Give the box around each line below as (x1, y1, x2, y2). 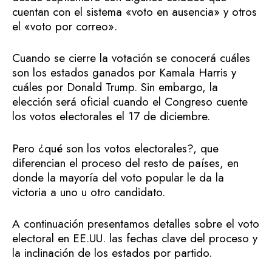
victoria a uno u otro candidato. (12, 183, 165, 200)
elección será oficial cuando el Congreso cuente (12, 93, 248, 110)
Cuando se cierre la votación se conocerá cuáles (12, 50, 250, 66)
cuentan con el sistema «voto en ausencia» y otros (12, 3, 257, 20)
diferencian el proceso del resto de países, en (12, 154, 239, 171)
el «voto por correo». (12, 18, 117, 35)
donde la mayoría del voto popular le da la (12, 169, 224, 186)
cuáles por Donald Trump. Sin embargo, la (12, 79, 218, 95)
